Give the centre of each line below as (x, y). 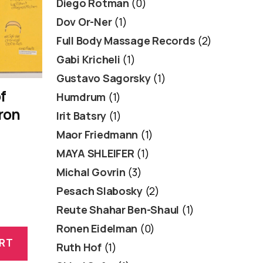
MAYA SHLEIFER (95, 153)
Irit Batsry (82, 115)
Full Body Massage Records (126, 40)
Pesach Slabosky (100, 190)
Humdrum (81, 97)
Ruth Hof (79, 247)
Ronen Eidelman (97, 228)
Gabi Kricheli (88, 59)
